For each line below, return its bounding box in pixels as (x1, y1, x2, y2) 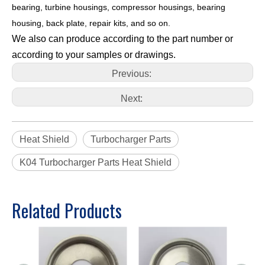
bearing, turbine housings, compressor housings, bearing (12, 2, 225, 12)
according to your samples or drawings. (12, 50, 176, 60)
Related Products (12, 197, 122, 224)
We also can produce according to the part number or (12, 34, 233, 44)
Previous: (111, 69, 154, 79)
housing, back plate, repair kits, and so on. (12, 18, 170, 28)
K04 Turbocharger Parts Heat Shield (20, 157, 172, 168)
